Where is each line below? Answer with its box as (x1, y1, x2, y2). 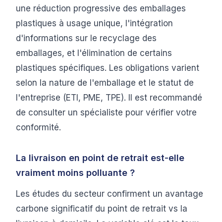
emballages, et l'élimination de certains (16, 48, 172, 58)
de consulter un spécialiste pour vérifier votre (16, 108, 197, 117)
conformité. (16, 122, 61, 132)
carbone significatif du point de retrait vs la (16, 204, 187, 214)
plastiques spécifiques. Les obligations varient (16, 63, 199, 73)
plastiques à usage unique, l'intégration (16, 18, 173, 28)
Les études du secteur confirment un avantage (16, 189, 203, 199)
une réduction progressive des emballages (16, 3, 186, 13)
